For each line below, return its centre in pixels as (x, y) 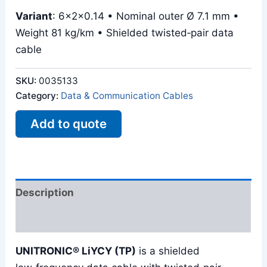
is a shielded (168, 251)
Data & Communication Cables (127, 95)
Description (45, 192)
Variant (34, 16)
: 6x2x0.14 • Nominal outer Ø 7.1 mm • (146, 16)
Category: (38, 95)
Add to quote (69, 123)
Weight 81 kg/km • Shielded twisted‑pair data (125, 32)
